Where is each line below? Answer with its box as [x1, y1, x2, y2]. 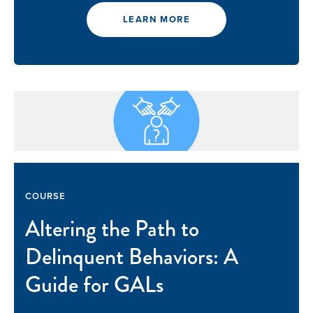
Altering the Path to [25, 212, 199, 246]
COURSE [25, 189, 66, 203]
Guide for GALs [25, 268, 163, 302]
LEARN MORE [122, 13, 191, 27]
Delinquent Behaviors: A [25, 240, 238, 274]
